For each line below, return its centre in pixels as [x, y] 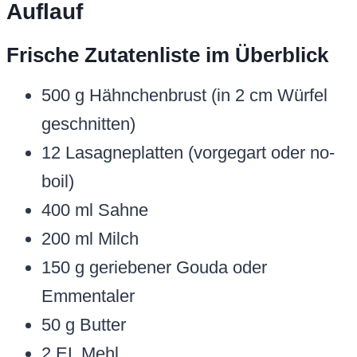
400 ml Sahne [95, 210]
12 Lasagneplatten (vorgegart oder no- [188, 153]
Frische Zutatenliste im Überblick [167, 55]
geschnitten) [88, 124]
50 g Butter [84, 325]
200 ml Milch [90, 239]
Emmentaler [88, 296]
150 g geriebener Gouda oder [154, 268]
